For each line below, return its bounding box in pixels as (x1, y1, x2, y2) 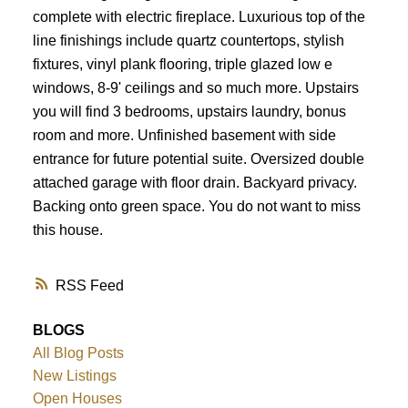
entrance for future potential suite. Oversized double (32, 150, 364, 168)
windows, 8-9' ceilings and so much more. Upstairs (32, 79, 359, 97)
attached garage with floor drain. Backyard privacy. (32, 174, 357, 191)
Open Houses (32, 390, 122, 406)
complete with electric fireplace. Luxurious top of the (32, 8, 365, 25)
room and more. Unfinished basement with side (32, 127, 336, 144)
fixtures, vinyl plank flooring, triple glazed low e (32, 56, 332, 73)
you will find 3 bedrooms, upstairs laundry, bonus (32, 103, 346, 120)
